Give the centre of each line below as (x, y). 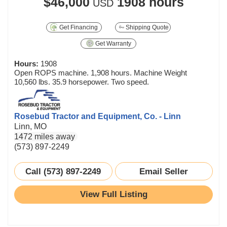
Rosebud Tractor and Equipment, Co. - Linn (98, 116)
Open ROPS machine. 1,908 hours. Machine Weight (101, 72)
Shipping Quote (146, 27)
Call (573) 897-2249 (63, 171)
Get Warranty (112, 43)
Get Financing (78, 27)
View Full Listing (113, 194)
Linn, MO (30, 126)
